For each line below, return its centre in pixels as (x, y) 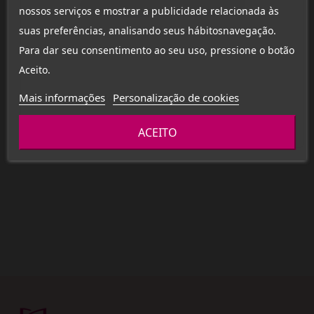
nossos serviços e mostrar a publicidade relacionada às (149, 11)
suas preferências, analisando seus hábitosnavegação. (147, 30)
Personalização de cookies (176, 97)
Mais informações (62, 97)
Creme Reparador (77, 98)
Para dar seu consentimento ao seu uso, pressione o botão (156, 50)
